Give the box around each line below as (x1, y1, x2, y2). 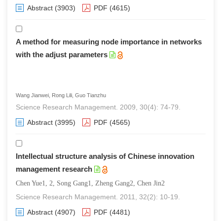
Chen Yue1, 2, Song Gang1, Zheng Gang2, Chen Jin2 (16, 180, 165, 187)
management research (16, 165, 92, 173)
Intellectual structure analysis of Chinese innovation (16, 152, 194, 160)
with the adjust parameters (16, 50, 108, 59)
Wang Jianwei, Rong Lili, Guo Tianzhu (16, 92, 106, 98)
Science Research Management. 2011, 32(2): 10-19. (16, 193, 180, 201)
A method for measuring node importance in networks (16, 37, 202, 46)
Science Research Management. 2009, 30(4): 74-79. (16, 103, 181, 111)
